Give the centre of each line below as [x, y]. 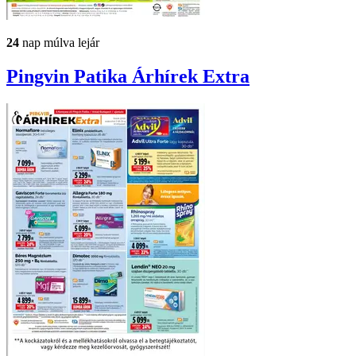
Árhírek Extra [191, 77]
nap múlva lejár [59, 43]
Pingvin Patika [69, 77]
